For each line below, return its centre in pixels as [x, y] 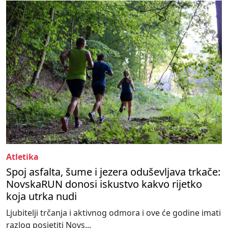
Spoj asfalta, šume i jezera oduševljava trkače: [113, 172]
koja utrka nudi [41, 196]
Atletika [22, 157]
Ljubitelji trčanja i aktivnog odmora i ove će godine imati [113, 213]
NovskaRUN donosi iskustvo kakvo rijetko [104, 184]
